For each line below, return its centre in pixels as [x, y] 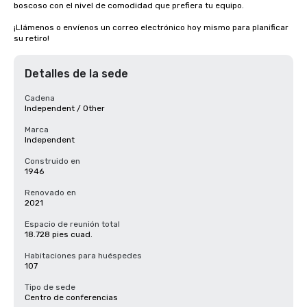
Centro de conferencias [71, 297]
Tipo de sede [50, 287]
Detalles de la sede [76, 74]
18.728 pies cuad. [59, 234]
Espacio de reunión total [72, 224]
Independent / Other [65, 108]
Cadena [40, 98]
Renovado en [50, 193]
